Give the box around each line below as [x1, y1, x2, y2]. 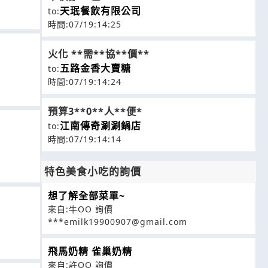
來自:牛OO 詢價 [48, 203, 113, 215]
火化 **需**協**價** [48, 47, 150, 60]
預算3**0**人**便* [48, 105, 142, 118]
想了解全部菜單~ [48, 189, 125, 202]
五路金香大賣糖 [60, 62, 131, 75]
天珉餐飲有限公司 [60, 4, 141, 17]
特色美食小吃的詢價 [44, 165, 141, 178]
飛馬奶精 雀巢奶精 [48, 245, 132, 258]
